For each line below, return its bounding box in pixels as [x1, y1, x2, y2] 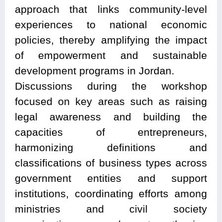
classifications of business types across [15, 157, 207, 168]
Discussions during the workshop [15, 80, 207, 92]
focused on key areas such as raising [15, 95, 207, 107]
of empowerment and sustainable [15, 49, 207, 61]
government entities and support [15, 172, 207, 184]
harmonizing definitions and [15, 141, 207, 153]
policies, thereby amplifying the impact [15, 34, 207, 46]
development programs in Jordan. [15, 64, 174, 76]
